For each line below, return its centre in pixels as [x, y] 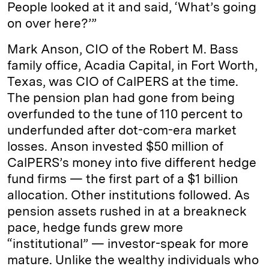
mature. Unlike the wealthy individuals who [133, 260]
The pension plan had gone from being [121, 98]
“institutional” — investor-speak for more [128, 243]
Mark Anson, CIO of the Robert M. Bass [123, 49]
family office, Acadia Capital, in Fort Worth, [132, 65]
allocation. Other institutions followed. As [128, 195]
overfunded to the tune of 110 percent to [125, 114]
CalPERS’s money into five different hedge [132, 162]
